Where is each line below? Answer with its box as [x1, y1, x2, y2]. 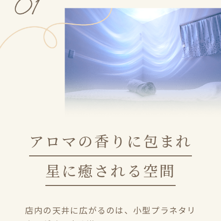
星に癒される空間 [45, 160, 176, 182]
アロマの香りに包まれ [29, 130, 192, 152]
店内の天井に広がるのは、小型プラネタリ [25, 204, 196, 217]
